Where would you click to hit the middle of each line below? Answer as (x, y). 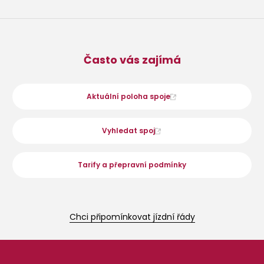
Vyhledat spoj (128, 130)
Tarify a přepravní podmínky (132, 164)
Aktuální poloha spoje (128, 96)
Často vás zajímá (132, 60)
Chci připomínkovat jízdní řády (132, 217)
